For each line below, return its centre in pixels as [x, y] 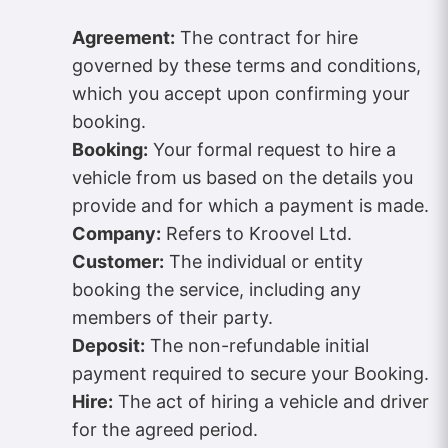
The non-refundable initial [257, 346]
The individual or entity [263, 262]
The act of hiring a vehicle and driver [271, 402]
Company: [116, 234]
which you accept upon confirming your [241, 94]
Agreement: [123, 38]
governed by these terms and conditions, [246, 66]
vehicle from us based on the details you [242, 178]
